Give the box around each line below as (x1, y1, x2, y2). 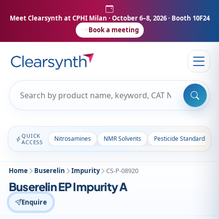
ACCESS (21, 138, 44, 146)
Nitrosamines (54, 134, 91, 143)
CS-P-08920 (106, 166, 138, 175)
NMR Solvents (104, 134, 141, 143)
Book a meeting (88, 25, 139, 34)
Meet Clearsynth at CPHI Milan (9, 14, 107, 22)
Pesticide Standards (154, 134, 208, 143)
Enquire (21, 197, 47, 207)
